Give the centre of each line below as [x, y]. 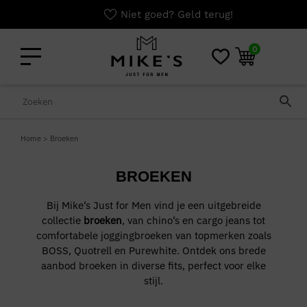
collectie [63, 220]
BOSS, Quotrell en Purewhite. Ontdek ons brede [153, 250]
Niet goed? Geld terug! [164, 14]
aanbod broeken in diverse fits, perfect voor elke [153, 266]
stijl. [153, 281]
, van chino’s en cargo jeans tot [194, 220]
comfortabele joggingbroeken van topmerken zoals [153, 235]
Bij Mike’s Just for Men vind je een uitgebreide [153, 205]
